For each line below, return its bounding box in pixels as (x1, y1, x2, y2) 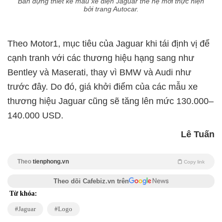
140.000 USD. (7, 111, 63, 121)
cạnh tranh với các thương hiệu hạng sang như (7, 53, 194, 63)
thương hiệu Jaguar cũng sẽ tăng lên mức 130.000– (7, 96, 214, 107)
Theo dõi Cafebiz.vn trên (54, 177, 129, 185)
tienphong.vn (33, 158, 69, 166)
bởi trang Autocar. (83, 5, 139, 13)
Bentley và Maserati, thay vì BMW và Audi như (7, 67, 191, 78)
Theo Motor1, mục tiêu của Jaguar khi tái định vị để (7, 39, 210, 49)
